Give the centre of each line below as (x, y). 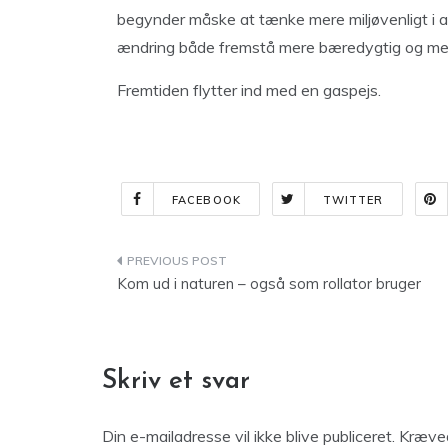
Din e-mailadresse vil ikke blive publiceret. (248, 436)
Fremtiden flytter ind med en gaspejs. (249, 90)
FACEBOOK (206, 200)
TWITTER (353, 200)
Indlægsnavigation (227, 264)
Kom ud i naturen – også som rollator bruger (269, 283)
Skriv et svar (176, 381)
